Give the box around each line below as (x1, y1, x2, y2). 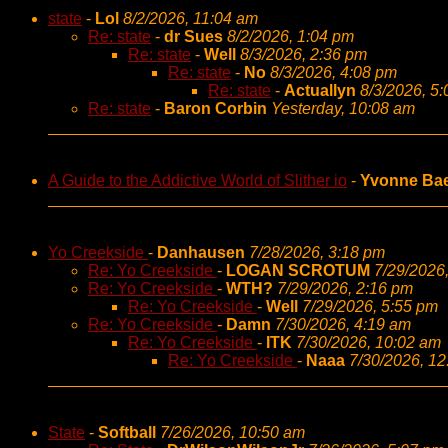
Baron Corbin (164, 100, 271, 117)
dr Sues (164, 28, 223, 45)
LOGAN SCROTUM (226, 262, 370, 279)
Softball (98, 424, 156, 441)
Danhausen (157, 244, 249, 261)
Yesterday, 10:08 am (271, 100, 415, 117)
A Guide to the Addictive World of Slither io (48, 172, 347, 189)
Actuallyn (284, 82, 356, 99)
